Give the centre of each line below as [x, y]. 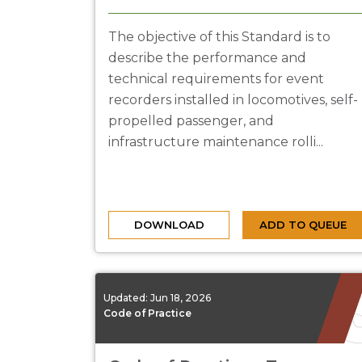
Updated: [127, 297]
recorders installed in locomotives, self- [233, 100]
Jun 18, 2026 [181, 297]
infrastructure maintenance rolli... [216, 142]
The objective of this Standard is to [219, 37]
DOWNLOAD [169, 225]
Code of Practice [147, 313]
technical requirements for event [216, 79]
